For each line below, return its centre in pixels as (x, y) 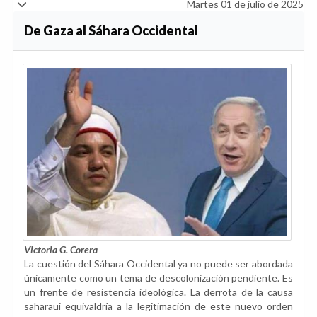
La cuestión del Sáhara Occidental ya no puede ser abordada (158, 264)
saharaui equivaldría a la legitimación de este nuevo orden (158, 306)
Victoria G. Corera (61, 250)
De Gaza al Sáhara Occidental (111, 30)
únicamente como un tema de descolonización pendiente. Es (158, 278)
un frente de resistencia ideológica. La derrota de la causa (158, 292)
